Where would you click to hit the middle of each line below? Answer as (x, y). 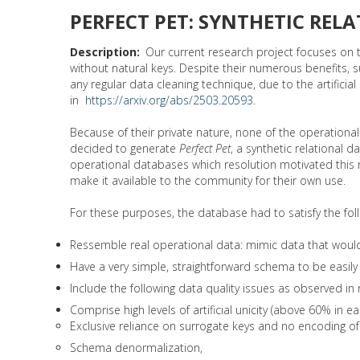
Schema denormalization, (136, 347)
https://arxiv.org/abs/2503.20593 (169, 100)
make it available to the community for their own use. (208, 180)
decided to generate (125, 148)
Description (103, 51)
